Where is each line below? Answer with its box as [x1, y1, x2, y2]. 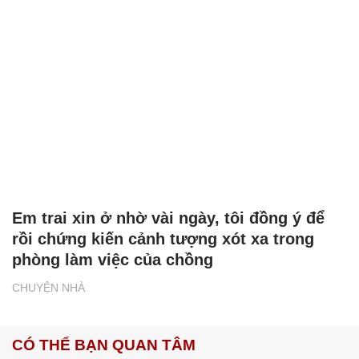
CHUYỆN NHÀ [12, 281, 85, 295]
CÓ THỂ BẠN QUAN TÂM [12, 337, 196, 354]
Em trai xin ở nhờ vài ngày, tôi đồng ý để [12, 209, 325, 228]
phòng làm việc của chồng [12, 251, 213, 269]
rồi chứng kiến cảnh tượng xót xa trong [12, 230, 314, 248]
